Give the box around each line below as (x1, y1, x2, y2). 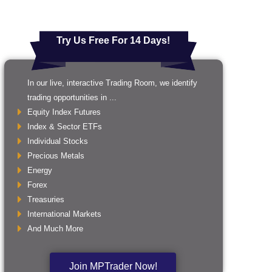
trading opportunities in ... (27, 93, 117, 102)
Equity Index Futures (27, 107, 101, 117)
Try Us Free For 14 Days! (56, 35, 170, 46)
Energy (27, 166, 52, 175)
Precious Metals (27, 151, 84, 160)
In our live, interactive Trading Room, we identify (27, 78, 197, 87)
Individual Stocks (27, 137, 88, 146)
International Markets (27, 209, 101, 219)
